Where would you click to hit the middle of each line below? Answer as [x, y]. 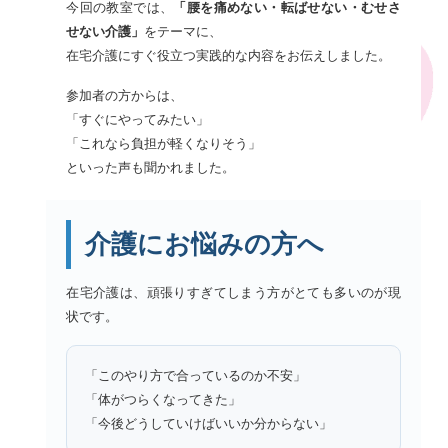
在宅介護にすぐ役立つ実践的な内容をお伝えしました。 [229, 55]
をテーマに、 [183, 31]
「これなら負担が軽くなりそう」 [164, 143]
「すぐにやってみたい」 [138, 119]
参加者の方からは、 [125, 95]
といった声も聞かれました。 [151, 167]
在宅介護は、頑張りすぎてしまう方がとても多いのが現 [233, 292]
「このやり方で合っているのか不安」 [196, 375]
